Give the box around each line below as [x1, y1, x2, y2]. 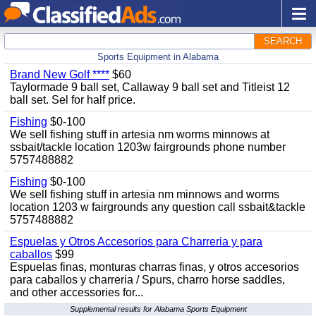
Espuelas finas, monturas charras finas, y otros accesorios [10, 261, 299, 273]
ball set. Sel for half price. [10, 94, 135, 106]
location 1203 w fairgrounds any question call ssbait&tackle [10, 201, 305, 213]
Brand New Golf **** [10, 68, 109, 80]
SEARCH [264, 36, 302, 47]
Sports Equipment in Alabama [97, 51, 219, 62]
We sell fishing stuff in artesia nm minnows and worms [10, 188, 279, 200]
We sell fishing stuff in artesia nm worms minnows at [10, 128, 269, 140]
